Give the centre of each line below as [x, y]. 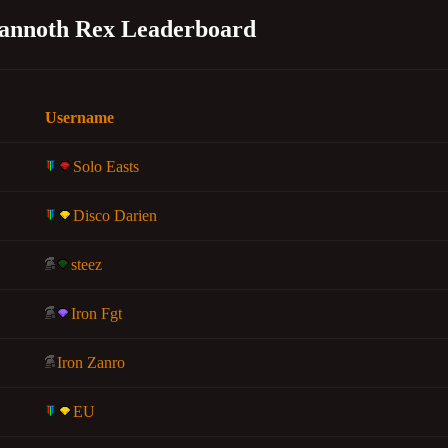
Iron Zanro [91, 362]
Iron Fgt [96, 313]
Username [79, 117]
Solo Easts [106, 166]
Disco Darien [115, 215]
